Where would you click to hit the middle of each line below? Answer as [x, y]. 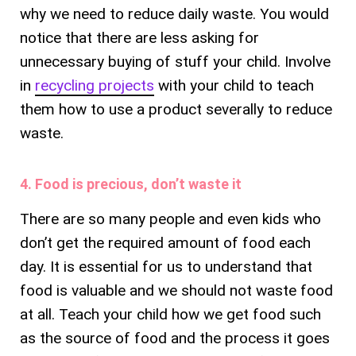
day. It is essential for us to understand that [166, 266]
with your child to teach [234, 85]
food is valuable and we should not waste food [176, 290]
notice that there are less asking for [139, 37]
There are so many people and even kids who [170, 219]
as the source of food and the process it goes [175, 338]
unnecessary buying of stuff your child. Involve [175, 61]
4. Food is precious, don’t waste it [131, 184]
